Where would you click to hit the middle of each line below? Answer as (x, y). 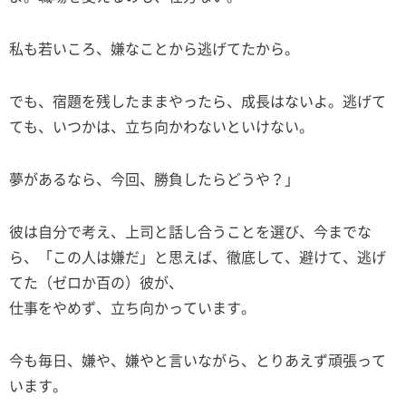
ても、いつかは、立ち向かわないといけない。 (161, 126)
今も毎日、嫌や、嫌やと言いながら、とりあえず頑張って (198, 360)
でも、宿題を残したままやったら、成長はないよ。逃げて (198, 101)
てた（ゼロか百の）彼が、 (96, 282)
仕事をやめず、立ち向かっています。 (132, 308)
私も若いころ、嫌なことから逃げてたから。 (154, 48)
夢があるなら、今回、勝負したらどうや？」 (154, 179)
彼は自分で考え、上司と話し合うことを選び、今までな (190, 232)
